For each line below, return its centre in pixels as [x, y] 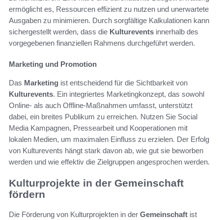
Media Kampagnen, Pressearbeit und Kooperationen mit [98, 128]
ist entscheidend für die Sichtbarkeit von [123, 83]
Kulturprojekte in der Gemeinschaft [96, 183]
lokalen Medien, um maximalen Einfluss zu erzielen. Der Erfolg [109, 139]
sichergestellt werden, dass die [59, 32]
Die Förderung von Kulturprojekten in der [74, 214]
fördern [27, 194]
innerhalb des [176, 32]
